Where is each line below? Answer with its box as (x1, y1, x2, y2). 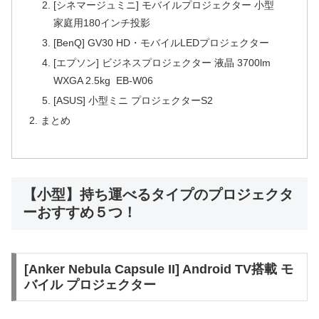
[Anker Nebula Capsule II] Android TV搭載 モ (23, 261, 293, 276)
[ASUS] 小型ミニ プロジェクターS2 (53, 94, 216, 106)
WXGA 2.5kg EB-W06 (53, 74, 153, 86)
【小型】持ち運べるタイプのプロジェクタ (23, 186, 293, 202)
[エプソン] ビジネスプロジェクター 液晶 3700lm (53, 56, 271, 68)
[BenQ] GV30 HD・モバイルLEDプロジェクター (53, 37, 269, 49)
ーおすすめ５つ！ (23, 204, 137, 220)
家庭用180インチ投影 (53, 17, 150, 29)
